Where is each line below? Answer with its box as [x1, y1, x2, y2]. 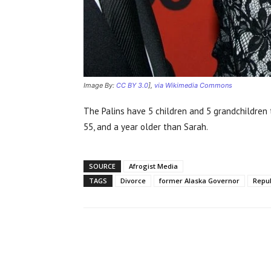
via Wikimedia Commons [154, 81, 232, 90]
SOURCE [89, 162, 116, 171]
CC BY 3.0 [116, 81, 148, 90]
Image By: [83, 81, 116, 90]
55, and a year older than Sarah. [83, 121, 208, 133]
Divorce [120, 176, 146, 186]
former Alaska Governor [159, 176, 240, 186]
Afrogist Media [129, 162, 178, 171]
